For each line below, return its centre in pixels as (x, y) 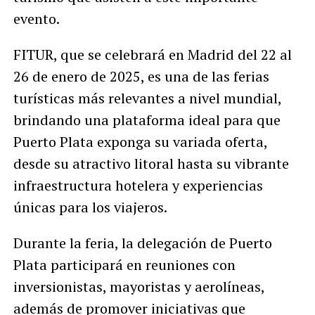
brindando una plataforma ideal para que (147, 120)
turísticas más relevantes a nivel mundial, (147, 98)
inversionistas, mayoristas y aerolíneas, (139, 287)
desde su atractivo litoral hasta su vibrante (151, 164)
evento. (36, 19)
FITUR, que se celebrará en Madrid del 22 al (152, 55)
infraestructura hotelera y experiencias (138, 186)
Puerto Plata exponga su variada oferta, (140, 142)
